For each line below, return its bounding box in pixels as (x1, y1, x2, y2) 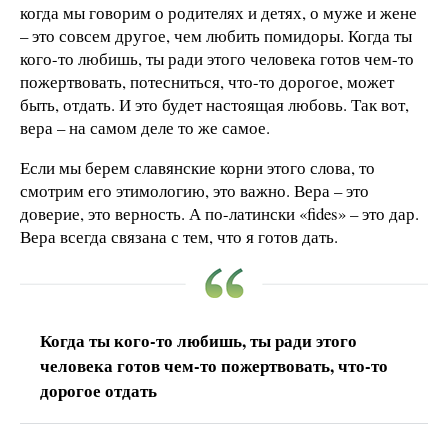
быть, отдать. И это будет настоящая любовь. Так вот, (20, 93, 409, 117)
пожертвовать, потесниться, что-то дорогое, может (20, 70, 394, 94)
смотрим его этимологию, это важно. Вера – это (20, 178, 369, 202)
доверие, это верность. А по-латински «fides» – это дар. (20, 201, 419, 225)
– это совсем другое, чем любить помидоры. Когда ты (20, 24, 412, 48)
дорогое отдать (40, 377, 157, 403)
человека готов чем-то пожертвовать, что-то (40, 352, 388, 378)
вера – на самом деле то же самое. (20, 116, 270, 140)
